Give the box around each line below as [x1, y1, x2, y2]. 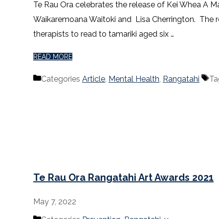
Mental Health [109, 74, 159, 84]
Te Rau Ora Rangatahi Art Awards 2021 [33, 171, 214, 183]
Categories [41, 74, 82, 84]
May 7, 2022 [33, 197, 76, 207]
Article [82, 74, 105, 84]
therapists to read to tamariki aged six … [33, 29, 174, 39]
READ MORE [33, 53, 72, 61]
